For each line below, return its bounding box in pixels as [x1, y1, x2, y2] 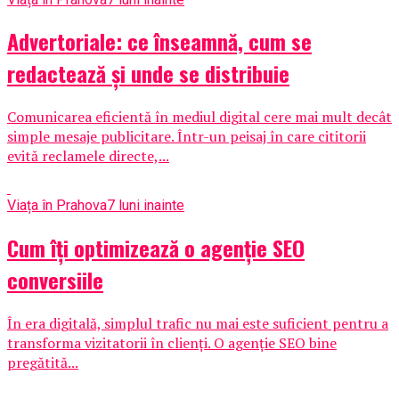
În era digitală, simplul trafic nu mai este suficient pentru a [7, 313, 388, 334]
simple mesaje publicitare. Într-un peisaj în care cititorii [7, 126, 366, 147]
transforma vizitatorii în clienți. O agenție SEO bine [7, 333, 337, 354]
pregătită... [7, 353, 78, 373]
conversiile [7, 264, 103, 297]
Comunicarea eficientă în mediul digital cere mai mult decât [7, 107, 392, 127]
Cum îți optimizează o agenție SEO [7, 232, 305, 265]
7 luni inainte [107, 197, 184, 215]
